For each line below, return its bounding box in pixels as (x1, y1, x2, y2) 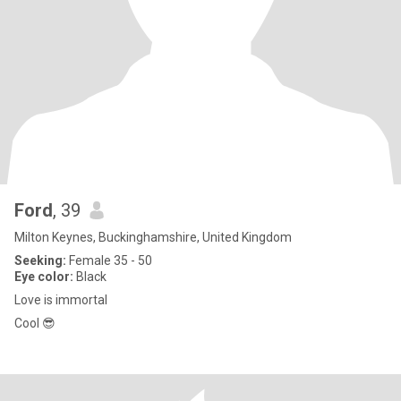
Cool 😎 (14, 316, 55, 330)
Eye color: (14, 269, 73, 284)
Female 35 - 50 (66, 253, 152, 268)
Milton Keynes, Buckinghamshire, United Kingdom (14, 230, 292, 244)
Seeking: (14, 253, 66, 268)
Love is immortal (14, 293, 107, 307)
